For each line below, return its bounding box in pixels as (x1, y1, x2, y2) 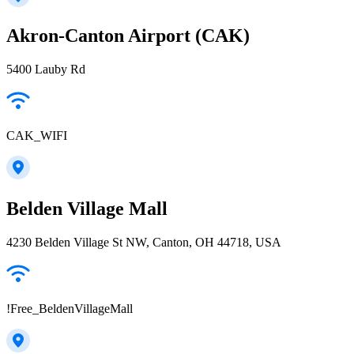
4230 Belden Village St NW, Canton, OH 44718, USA (6, 235, 281, 250)
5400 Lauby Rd (6, 62, 85, 77)
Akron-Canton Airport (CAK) (6, 25, 250, 47)
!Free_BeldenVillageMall (6, 302, 133, 316)
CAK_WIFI (6, 129, 67, 143)
